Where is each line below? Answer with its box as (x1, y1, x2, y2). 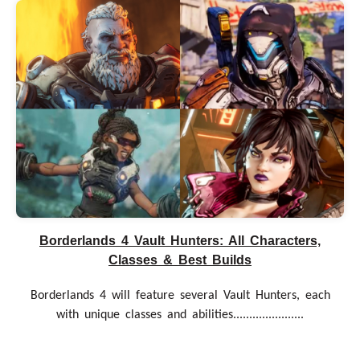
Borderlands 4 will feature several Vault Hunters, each (30, 289, 330, 303)
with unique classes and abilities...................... (56, 309, 304, 322)
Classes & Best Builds (108, 253, 252, 268)
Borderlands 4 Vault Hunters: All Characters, (39, 234, 321, 248)
